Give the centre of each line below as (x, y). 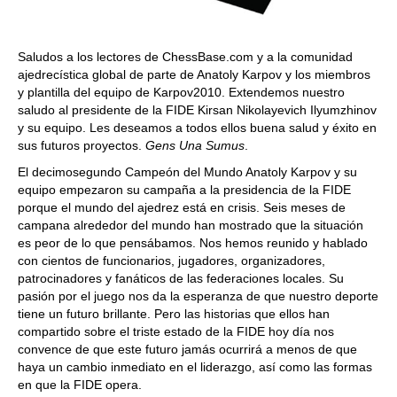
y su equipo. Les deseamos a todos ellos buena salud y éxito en (197, 128)
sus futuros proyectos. (82, 145)
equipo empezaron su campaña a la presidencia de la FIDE (184, 190)
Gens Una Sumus (195, 145)
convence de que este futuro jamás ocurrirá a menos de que (187, 349)
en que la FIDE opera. (80, 385)
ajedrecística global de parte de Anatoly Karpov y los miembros (194, 74)
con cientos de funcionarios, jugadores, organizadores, (171, 261)
